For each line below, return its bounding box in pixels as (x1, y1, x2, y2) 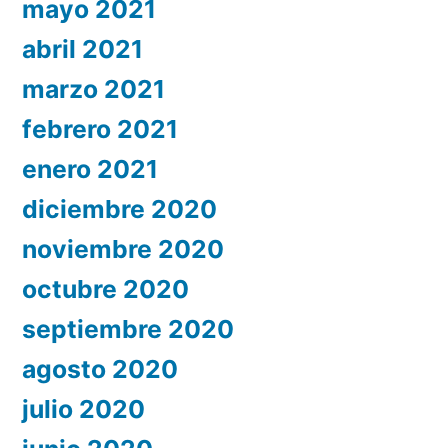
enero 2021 (22, 154, 158, 185)
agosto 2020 (22, 354, 178, 385)
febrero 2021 (22, 114, 178, 145)
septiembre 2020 (22, 314, 234, 345)
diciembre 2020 (22, 194, 217, 225)
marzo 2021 (22, 74, 165, 105)
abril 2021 (22, 34, 143, 65)
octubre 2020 (22, 274, 189, 305)
